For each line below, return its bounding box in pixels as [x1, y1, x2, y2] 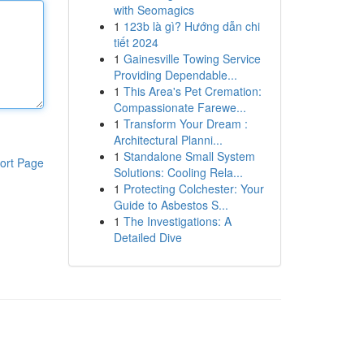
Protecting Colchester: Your [123, 180, 264, 197]
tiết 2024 [113, 34, 158, 50]
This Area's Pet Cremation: [123, 83, 262, 99]
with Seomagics [113, 2, 194, 18]
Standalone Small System [123, 148, 255, 164]
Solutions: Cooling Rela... [113, 164, 243, 180]
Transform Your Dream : [123, 115, 248, 132]
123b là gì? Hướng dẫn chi [123, 18, 260, 34]
